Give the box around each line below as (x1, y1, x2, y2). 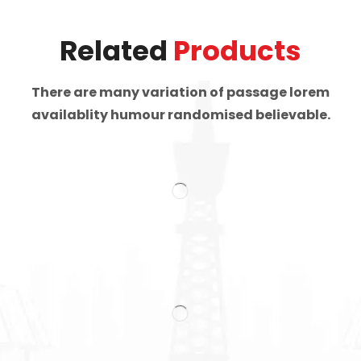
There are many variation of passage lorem (31, 83, 330, 102)
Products (173, 31, 301, 70)
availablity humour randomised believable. (31, 106, 330, 124)
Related (60, 31, 173, 70)
